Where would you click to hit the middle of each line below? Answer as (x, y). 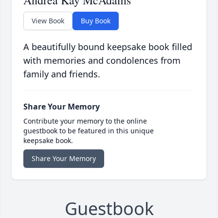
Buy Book (96, 21)
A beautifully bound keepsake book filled (108, 47)
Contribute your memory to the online (85, 121)
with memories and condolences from (102, 61)
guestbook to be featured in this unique (89, 131)
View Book (48, 21)
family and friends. (62, 74)
